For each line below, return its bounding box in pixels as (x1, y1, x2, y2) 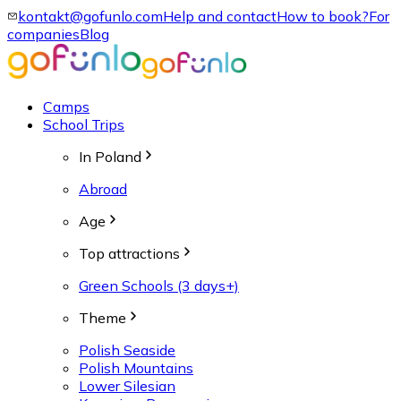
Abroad (79, 180, 127, 198)
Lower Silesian (79, 377, 175, 395)
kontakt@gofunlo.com (18, 7, 163, 25)
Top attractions (79, 244, 180, 262)
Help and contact (163, 7, 277, 25)
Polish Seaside (79, 341, 175, 359)
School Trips (43, 115, 124, 133)
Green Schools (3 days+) (79, 277, 239, 294)
